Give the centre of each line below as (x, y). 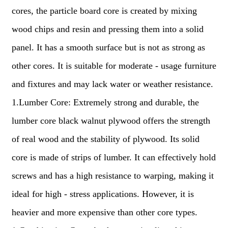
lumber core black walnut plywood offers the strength (111, 121)
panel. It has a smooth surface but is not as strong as (108, 47)
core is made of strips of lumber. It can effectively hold (113, 157)
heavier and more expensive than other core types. (104, 212)
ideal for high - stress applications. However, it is (103, 194)
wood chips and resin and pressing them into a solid (107, 29)
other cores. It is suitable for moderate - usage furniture (114, 66)
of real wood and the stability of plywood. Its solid (105, 139)
